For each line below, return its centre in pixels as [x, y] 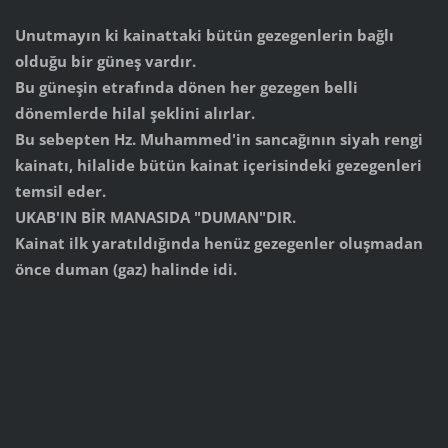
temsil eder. [60, 190]
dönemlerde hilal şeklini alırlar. [134, 112]
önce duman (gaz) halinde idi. [125, 268]
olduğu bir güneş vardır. [105, 60]
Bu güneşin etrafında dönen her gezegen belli [186, 86]
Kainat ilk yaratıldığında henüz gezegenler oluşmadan [218, 242]
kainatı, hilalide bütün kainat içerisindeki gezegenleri [218, 164]
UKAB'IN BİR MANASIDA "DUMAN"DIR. [155, 216]
